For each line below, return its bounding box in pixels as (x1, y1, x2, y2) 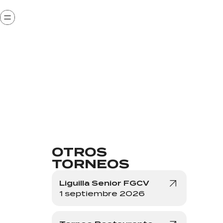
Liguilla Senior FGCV (59, 178, 149, 187)
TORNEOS (51, 156, 129, 171)
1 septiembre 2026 (59, 189, 145, 198)
